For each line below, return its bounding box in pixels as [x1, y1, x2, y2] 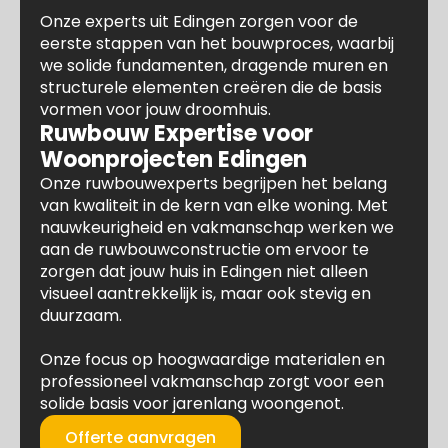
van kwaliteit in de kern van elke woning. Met [40, 194, 388, 217]
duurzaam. [40, 304, 122, 327]
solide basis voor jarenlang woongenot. [40, 392, 344, 415]
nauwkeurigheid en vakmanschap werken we [40, 216, 394, 239]
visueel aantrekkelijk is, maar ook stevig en [40, 282, 371, 305]
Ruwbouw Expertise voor [40, 118, 313, 149]
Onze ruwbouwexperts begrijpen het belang [40, 172, 387, 195]
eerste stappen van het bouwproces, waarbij [40, 32, 394, 55]
